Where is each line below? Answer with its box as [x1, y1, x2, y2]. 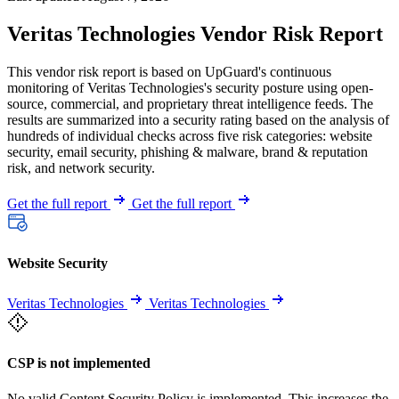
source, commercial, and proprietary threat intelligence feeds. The [7, 95, 373, 111]
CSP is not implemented [7, 355, 151, 371]
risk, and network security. [7, 159, 155, 175]
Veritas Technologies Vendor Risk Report [7, 21, 383, 45]
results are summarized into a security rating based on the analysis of [7, 111, 389, 127]
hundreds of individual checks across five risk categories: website [7, 127, 372, 143]
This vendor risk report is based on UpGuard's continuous [7, 63, 331, 79]
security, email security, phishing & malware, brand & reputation [7, 143, 368, 159]
